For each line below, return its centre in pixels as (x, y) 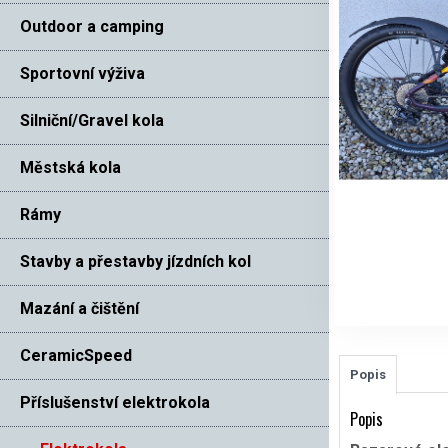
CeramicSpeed (76, 355)
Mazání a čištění (79, 308)
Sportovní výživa (82, 73)
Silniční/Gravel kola (92, 120)
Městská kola (70, 167)
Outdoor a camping (92, 26)
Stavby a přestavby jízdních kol (135, 261)
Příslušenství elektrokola (115, 402)
